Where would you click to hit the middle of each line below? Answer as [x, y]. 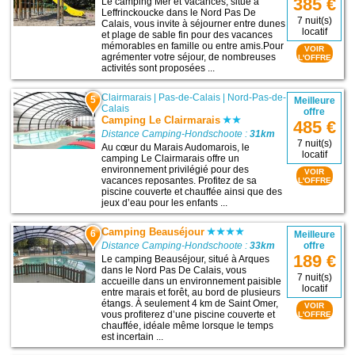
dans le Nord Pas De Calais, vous [174, 270]
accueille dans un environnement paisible [192, 281]
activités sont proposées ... [158, 69]
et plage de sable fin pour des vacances [187, 35]
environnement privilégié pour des [176, 169]
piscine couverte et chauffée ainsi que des [192, 191]
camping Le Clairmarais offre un [171, 158]
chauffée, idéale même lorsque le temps [188, 325]
